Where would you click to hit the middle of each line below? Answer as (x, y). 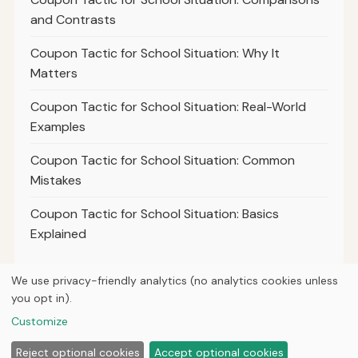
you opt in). (42, 298)
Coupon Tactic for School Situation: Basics (154, 214)
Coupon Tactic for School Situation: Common (162, 161)
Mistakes (56, 181)
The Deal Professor (203, 320)
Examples (58, 127)
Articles (156, 340)
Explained (58, 234)
